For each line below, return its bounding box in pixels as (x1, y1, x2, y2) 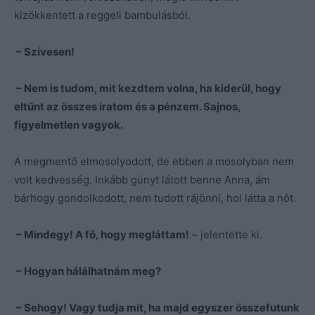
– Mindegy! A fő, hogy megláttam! (14, 227, 189, 241)
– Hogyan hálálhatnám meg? (14, 264, 161, 278)
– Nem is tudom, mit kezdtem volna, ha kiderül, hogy (14, 81, 281, 95)
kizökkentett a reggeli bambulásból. (14, 8, 191, 22)
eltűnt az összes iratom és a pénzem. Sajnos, (14, 99, 240, 113)
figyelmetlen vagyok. (14, 117, 123, 131)
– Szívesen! (14, 44, 75, 58)
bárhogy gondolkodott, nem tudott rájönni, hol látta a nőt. (14, 191, 296, 205)
